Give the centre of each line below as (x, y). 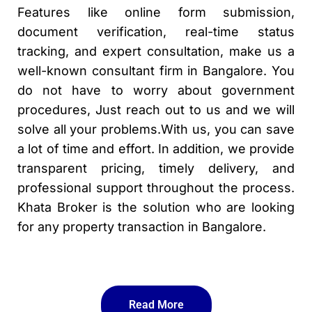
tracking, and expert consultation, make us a (156, 51)
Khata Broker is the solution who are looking (156, 207)
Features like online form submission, (156, 12)
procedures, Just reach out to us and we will (156, 109)
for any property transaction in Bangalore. (142, 226)
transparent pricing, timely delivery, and (156, 168)
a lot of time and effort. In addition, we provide (156, 148)
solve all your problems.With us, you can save (156, 129)
